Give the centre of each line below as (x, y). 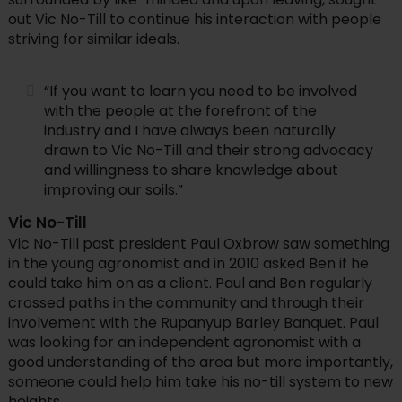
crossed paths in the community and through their (186, 302)
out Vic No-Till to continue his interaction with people (194, 19)
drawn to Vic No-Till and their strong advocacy (208, 150)
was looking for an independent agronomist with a (184, 342)
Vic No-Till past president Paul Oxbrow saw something (198, 243)
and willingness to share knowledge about (191, 170)
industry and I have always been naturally (189, 130)
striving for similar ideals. (93, 39)
